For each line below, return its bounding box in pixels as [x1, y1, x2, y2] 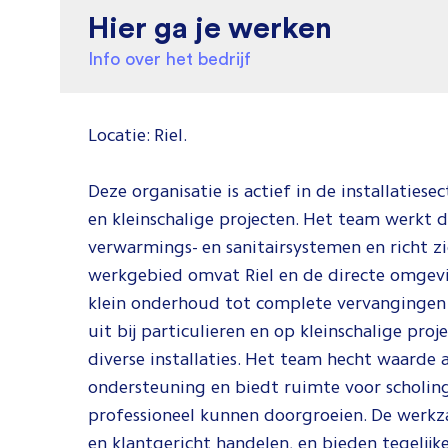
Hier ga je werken [88, 8, 332, 46]
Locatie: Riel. [88, 124, 187, 146]
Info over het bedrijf [88, 48, 251, 69]
